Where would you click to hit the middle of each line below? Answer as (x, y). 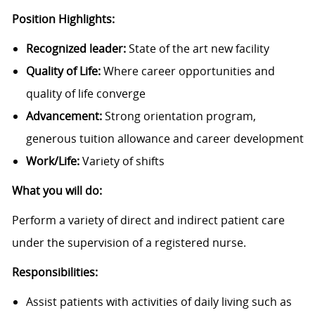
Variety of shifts (122, 161)
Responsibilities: (54, 272)
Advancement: (64, 116)
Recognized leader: (76, 49)
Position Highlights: (63, 19)
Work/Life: (52, 161)
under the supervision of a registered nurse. (129, 243)
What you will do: (57, 191)
